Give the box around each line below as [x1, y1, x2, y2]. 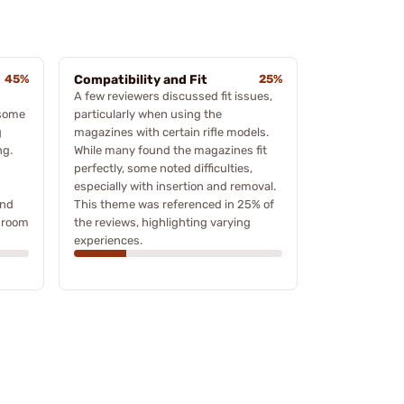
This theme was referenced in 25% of [74, 197, 274, 211]
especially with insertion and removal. [74, 179, 276, 193]
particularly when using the [74, 106, 222, 121]
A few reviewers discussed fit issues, [74, 88, 272, 103]
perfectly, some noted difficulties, [74, 161, 252, 175]
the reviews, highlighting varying [74, 215, 251, 229]
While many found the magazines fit [74, 142, 267, 157]
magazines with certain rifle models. [74, 124, 269, 139]
